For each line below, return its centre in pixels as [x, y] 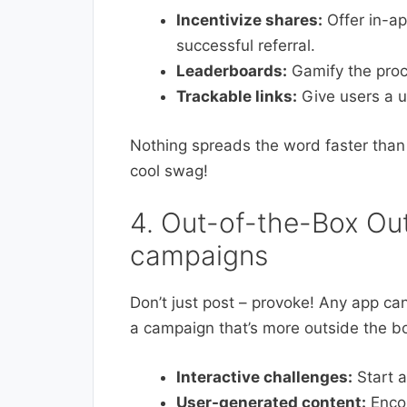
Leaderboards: [232, 71]
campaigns [199, 256]
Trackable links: [237, 97]
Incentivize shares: [249, 20]
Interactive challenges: [264, 377]
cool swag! [169, 170]
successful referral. [246, 46]
